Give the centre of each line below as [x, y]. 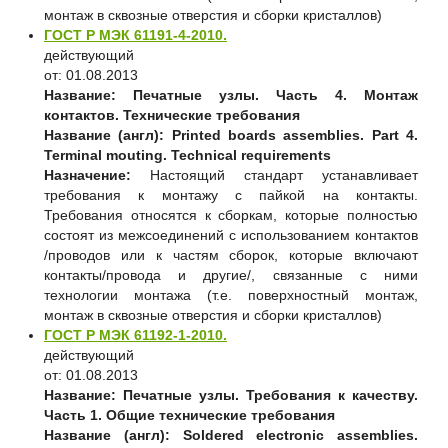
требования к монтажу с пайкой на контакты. [231, 194]
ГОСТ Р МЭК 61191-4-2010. [135, 34]
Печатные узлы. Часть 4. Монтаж [275, 94]
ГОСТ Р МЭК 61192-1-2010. [135, 334]
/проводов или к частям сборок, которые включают [231, 254]
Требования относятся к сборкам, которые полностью [231, 214]
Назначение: [97, 174]
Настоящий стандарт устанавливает [284, 174]
